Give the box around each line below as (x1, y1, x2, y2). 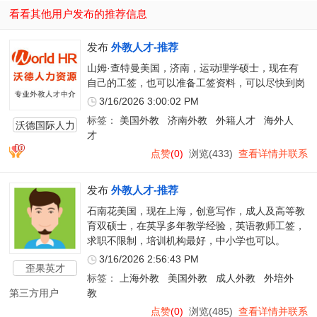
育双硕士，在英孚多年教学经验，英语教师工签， (86, 221, 305, 232)
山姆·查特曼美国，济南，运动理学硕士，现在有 (86, 63, 299, 74)
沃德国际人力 (15, 119, 75, 131)
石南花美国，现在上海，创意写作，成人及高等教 (86, 206, 305, 217)
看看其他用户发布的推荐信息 (9, 8, 148, 21)
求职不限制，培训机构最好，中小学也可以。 (86, 236, 285, 247)
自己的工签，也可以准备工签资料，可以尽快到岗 (86, 78, 305, 89)
